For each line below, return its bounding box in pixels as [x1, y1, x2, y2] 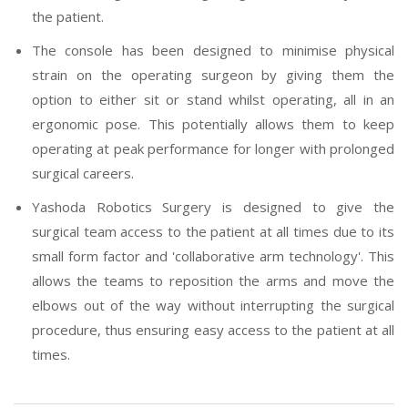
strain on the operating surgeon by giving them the [32, 65, 394, 84]
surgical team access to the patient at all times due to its [32, 221, 394, 240]
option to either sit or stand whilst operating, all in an [32, 89, 394, 108]
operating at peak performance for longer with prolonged [32, 138, 394, 158]
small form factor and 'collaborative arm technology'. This [32, 246, 394, 265]
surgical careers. [32, 163, 134, 182]
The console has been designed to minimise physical [32, 40, 394, 59]
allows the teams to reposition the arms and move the [32, 270, 394, 290]
